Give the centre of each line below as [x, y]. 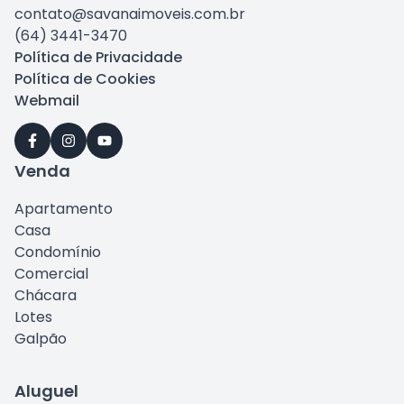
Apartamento [64, 209]
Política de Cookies [85, 79]
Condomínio [58, 252]
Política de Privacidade [98, 57]
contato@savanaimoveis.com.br [130, 14]
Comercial [51, 274]
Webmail [47, 101]
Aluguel [46, 391]
